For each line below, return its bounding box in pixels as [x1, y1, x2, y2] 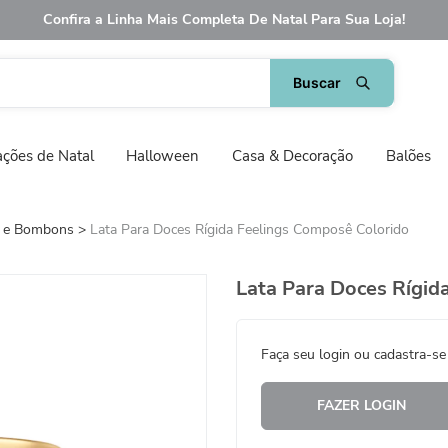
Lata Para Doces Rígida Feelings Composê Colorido [90, 219, 409, 239]
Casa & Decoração [232, 146, 353, 167]
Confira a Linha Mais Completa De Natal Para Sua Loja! [43, 10, 405, 29]
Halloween [126, 146, 200, 167]
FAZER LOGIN [316, 395, 406, 415]
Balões [385, 146, 431, 167]
